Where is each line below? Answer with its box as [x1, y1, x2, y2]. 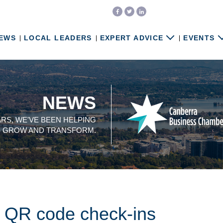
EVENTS [183, 34, 215, 42]
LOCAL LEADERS [24, 34, 92, 42]
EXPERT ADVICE [100, 34, 164, 42]
